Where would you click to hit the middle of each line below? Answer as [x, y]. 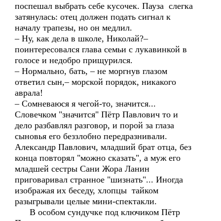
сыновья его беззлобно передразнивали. [91, 136]
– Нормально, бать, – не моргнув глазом [91, 71]
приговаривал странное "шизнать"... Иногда [99, 180]
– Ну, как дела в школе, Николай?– [81, 38]
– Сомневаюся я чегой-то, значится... [85, 104]
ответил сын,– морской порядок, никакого [95, 82]
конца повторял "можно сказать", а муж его [98, 158]
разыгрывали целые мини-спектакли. [86, 201]
